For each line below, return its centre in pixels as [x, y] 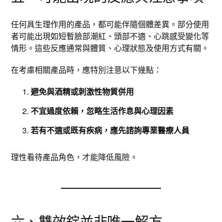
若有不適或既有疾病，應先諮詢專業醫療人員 [110, 130]
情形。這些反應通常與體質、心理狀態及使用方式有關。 [110, 48]
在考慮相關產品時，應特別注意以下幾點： [86, 70]
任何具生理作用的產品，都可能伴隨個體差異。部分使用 [110, 24]
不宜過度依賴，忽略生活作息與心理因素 [102, 111]
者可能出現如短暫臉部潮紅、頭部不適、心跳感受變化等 [110, 36]
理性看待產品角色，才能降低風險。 [75, 157]
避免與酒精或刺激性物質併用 [83, 91]
